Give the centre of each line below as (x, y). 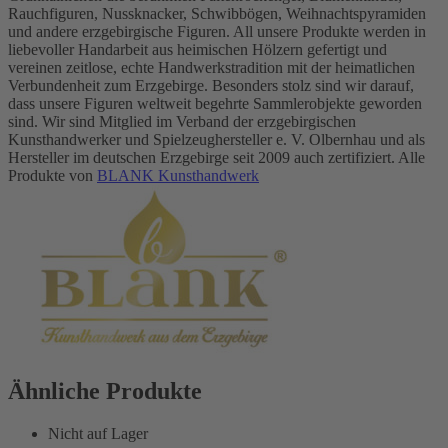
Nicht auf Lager (98, 433)
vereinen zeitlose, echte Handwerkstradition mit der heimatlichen (211, 68)
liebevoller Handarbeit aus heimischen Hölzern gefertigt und (197, 50)
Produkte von (52, 176)
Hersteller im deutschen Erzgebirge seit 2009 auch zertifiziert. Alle (216, 158)
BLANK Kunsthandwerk (178, 176)
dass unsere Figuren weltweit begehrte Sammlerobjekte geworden (215, 104)
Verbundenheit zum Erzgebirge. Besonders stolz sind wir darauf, (211, 86)
